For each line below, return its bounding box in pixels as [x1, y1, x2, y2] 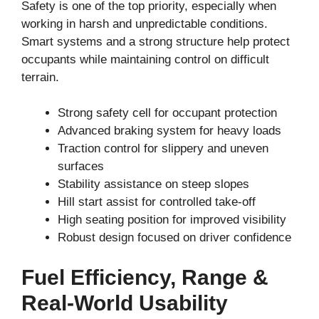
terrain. [21, 70, 59, 84]
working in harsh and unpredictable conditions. [21, 16, 268, 31]
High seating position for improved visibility [58, 213, 286, 227]
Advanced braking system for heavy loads [58, 124, 281, 138]
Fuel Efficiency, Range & [21, 265, 268, 289]
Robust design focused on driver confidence [58, 231, 291, 245]
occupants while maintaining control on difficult [21, 52, 269, 66]
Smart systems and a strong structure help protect [21, 34, 290, 48]
